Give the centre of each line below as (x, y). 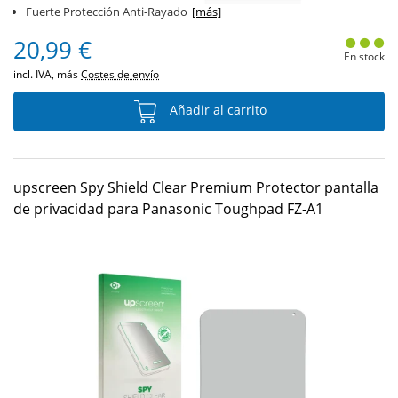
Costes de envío (120, 74)
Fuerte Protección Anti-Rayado (107, 12)
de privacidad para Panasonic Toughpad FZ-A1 (168, 209)
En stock (364, 56)
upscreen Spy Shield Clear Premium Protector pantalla (196, 187)
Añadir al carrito (216, 110)
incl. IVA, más (47, 74)
